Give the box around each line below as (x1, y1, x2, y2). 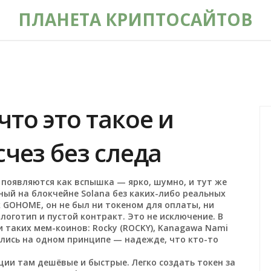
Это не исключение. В (125, 211, 224, 222)
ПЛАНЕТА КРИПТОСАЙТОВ (18, 8, 253, 31)
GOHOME (3, 199, 42, 211)
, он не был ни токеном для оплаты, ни (41, 199, 215, 211)
